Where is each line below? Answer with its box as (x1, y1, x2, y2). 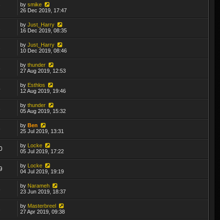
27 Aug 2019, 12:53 (20, 67, 66, 74)
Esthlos (27, 82, 46, 88)
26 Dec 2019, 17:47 (20, 7, 67, 13)
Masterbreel (27, 202, 56, 209)
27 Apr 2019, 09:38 (20, 208, 65, 215)
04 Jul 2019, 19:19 (20, 168, 64, 174)
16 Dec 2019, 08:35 (20, 27, 67, 33)
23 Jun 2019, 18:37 (20, 188, 66, 194)
